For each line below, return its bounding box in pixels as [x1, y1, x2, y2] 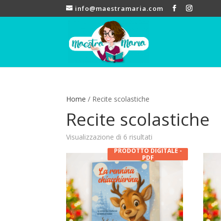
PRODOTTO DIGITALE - [113, 146, 182, 155]
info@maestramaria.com [75, 3, 164, 13]
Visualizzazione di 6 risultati [66, 132, 153, 142]
